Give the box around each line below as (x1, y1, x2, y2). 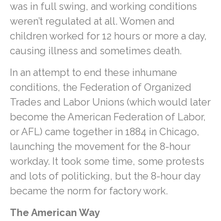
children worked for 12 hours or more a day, (10, 30, 207, 42)
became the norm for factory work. (10, 184, 170, 197)
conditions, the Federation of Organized (10, 81, 191, 93)
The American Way (10, 207, 103, 219)
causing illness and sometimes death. (10, 44, 186, 57)
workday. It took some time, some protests (10, 155, 204, 167)
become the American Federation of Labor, (10, 110, 206, 123)
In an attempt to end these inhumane (10, 66, 177, 78)
